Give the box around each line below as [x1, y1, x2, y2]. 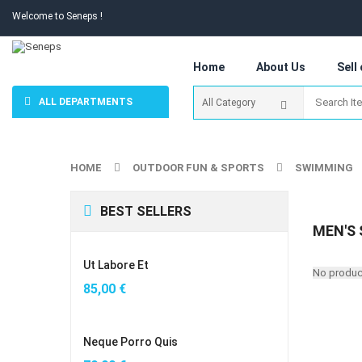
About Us [256, 61, 305, 74]
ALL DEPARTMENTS [39, 96, 133, 107]
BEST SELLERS [100, 204, 192, 219]
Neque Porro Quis [83, 335, 178, 348]
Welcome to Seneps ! [12, 11, 103, 22]
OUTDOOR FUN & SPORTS [133, 162, 264, 174]
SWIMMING [295, 162, 353, 174]
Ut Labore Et [83, 259, 149, 271]
